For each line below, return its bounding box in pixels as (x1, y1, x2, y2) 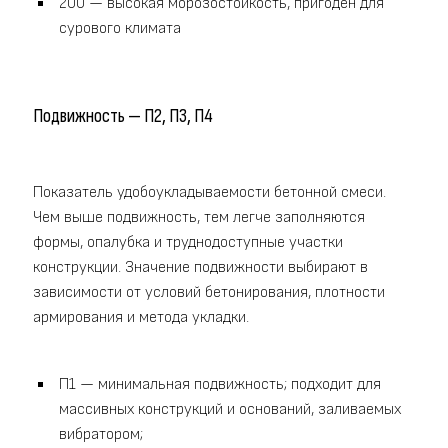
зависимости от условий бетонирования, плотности (33, 283, 385, 303)
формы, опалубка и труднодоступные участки (33, 233, 343, 253)
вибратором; (59, 425, 143, 445)
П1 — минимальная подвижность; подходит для (59, 375, 381, 395)
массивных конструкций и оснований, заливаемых (59, 400, 401, 420)
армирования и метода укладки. (33, 308, 249, 328)
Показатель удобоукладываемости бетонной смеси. (33, 183, 386, 203)
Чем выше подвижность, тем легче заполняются (33, 208, 365, 228)
